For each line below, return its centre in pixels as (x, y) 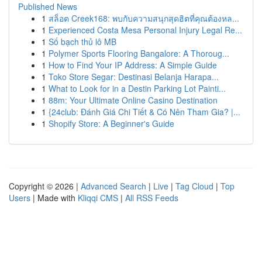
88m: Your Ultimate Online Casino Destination (133, 100)
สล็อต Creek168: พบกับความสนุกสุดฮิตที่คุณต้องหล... (144, 18)
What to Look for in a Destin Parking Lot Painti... (137, 88)
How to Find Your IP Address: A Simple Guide (133, 65)
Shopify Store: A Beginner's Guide (111, 123)
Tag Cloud (194, 186)
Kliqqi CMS (98, 198)
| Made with (54, 198)
